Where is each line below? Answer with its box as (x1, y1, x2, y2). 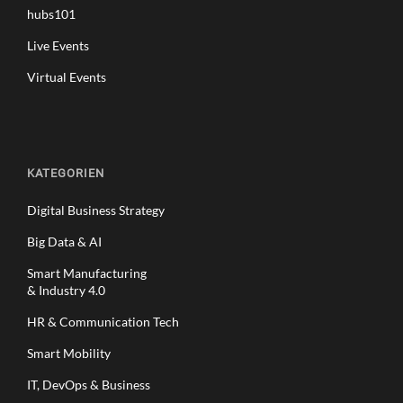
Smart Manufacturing (27, 264, 147, 281)
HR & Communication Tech (27, 313, 179, 329)
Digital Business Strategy (27, 201, 165, 218)
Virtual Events (27, 68, 106, 85)
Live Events (27, 37, 89, 53)
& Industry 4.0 (27, 282, 105, 298)
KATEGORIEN (27, 166, 104, 180)
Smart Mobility (27, 345, 111, 361)
